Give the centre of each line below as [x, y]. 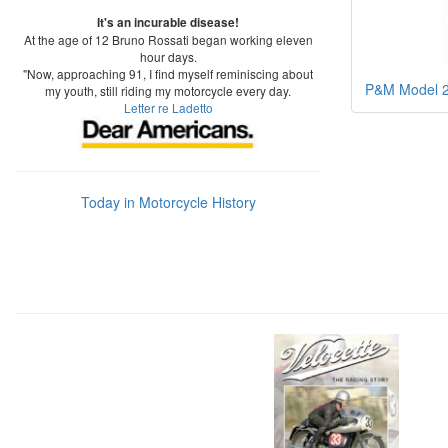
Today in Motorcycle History [168, 202]
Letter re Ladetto [168, 107]
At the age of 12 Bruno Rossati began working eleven [168, 39]
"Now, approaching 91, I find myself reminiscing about [168, 73]
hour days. [168, 56]
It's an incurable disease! [168, 22]
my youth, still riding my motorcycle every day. [168, 90]
